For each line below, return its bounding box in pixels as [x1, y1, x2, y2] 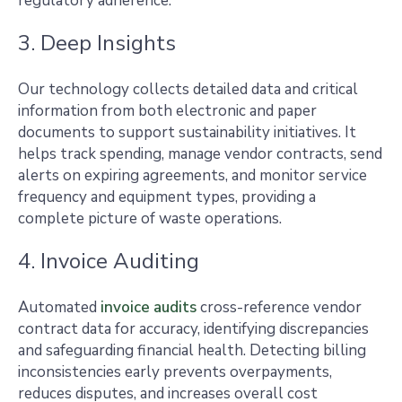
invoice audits [100, 297, 197, 318]
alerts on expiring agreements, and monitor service [18, 165, 367, 186]
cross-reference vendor [197, 297, 362, 318]
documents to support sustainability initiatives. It [18, 122, 356, 143]
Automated [18, 297, 100, 318]
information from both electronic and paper [18, 100, 317, 121]
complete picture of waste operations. [18, 208, 282, 229]
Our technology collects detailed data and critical [18, 79, 358, 100]
